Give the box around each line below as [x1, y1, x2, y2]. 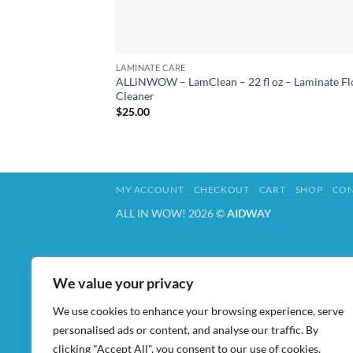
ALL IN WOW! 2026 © [116, 206, 227, 220]
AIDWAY [227, 206, 271, 220]
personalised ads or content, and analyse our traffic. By [53, 323, 318, 336]
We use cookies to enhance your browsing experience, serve [53, 304, 344, 318]
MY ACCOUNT [116, 183, 184, 195]
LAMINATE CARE [115, 62, 186, 73]
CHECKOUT [193, 183, 250, 195]
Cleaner [115, 89, 154, 103]
